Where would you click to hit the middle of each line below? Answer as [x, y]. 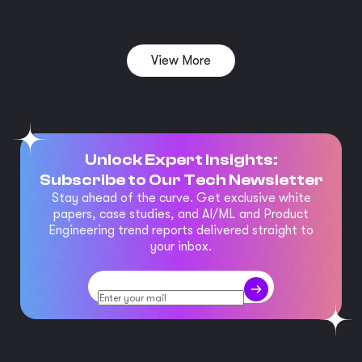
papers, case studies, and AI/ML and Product [181, 214]
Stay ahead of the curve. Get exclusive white [181, 198]
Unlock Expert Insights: [181, 159]
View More [181, 60]
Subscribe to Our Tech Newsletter [181, 179]
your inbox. [181, 246]
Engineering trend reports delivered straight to [181, 230]
